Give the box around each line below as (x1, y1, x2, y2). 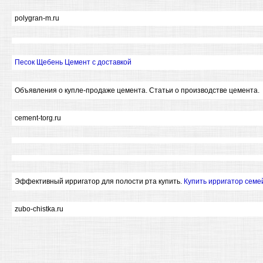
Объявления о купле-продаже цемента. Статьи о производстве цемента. (15, 86, 259, 95)
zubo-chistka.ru (15, 205, 63, 213)
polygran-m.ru (15, 14, 59, 22)
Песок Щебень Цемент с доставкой (15, 58, 131, 66)
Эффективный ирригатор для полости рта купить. (15, 177, 184, 186)
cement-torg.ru (15, 114, 61, 122)
